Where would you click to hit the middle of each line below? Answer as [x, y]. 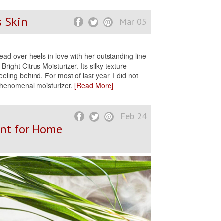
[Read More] [94, 86]
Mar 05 [133, 22]
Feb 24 [133, 116]
